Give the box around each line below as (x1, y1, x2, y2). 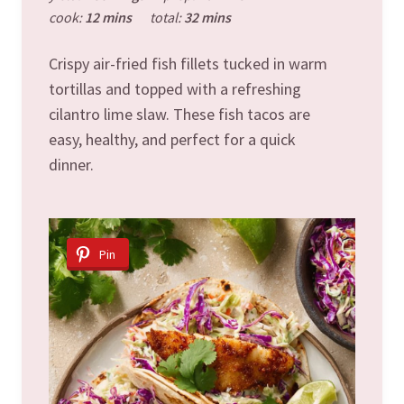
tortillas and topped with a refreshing (49, 78, 301, 99)
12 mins (85, 7, 132, 26)
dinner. (49, 153, 94, 175)
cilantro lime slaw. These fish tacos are (49, 103, 310, 124)
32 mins (184, 7, 231, 26)
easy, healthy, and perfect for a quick (49, 128, 296, 150)
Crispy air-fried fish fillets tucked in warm (49, 52, 327, 74)
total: (150, 7, 184, 26)
